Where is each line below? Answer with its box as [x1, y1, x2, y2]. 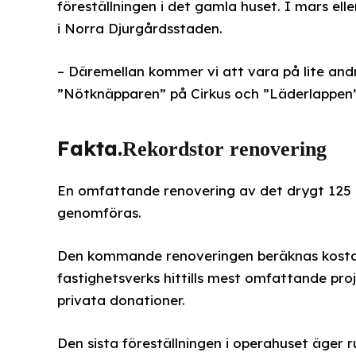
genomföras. [56, 203, 141, 221]
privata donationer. [56, 292, 185, 309]
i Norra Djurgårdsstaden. [56, 20, 222, 37]
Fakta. [56, 134, 122, 161]
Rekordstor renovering [122, 137, 327, 161]
